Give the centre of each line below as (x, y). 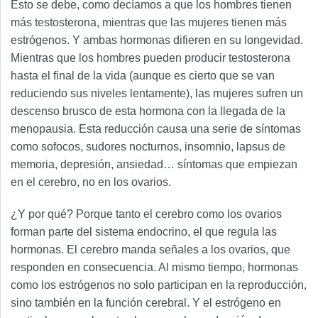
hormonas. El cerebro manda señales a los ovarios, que (150, 250)
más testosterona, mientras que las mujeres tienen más (149, 23)
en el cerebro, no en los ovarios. (91, 182)
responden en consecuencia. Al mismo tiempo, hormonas (154, 268)
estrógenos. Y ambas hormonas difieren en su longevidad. (157, 40)
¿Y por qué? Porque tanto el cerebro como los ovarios (146, 214)
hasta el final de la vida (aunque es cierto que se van (143, 76)
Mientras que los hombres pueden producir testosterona (150, 58)
